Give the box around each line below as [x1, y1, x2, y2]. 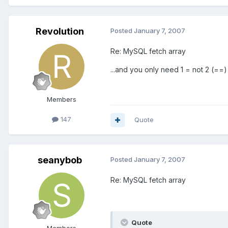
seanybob [37, 155, 82, 166]
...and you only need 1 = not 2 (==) [110, 65, 227, 74]
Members [47, 95, 76, 104]
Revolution [35, 26, 84, 37]
